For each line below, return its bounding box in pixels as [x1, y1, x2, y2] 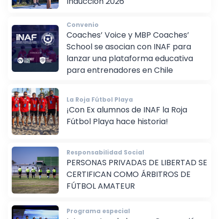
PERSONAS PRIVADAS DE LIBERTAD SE [66, 164, 207, 175]
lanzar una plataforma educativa [66, 60, 193, 71]
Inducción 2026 [66, 2, 124, 14]
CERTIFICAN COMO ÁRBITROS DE [66, 175, 191, 187]
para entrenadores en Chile [66, 71, 173, 83]
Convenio [66, 27, 99, 36]
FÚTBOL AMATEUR [66, 187, 135, 199]
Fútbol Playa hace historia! [66, 123, 168, 134]
